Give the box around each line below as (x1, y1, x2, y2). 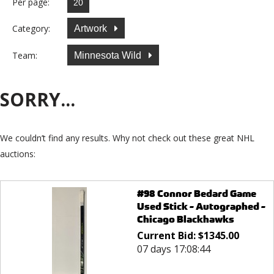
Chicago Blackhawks (136, 213, 234, 226)
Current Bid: (136, 229, 198, 243)
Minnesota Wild (74, 50, 144, 61)
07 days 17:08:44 (136, 242, 210, 256)
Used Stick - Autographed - (136, 200, 265, 213)
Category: (12, 22, 50, 34)
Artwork (74, 23, 109, 34)
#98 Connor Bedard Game (136, 187, 256, 201)
